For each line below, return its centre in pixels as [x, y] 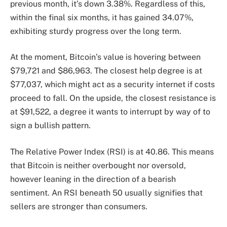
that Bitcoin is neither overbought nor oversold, [98, 165]
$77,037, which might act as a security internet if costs [112, 85]
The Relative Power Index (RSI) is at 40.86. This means [112, 152]
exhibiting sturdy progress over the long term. [96, 31]
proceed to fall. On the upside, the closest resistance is [113, 98]
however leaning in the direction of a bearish [93, 179]
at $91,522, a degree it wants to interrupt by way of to [110, 112]
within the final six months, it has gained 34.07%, [102, 17]
